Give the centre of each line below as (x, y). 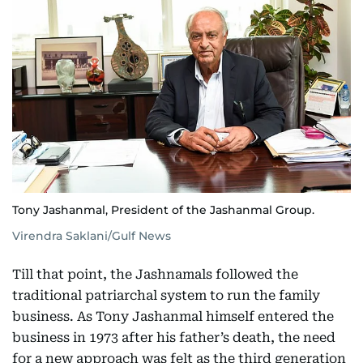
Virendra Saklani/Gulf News (92, 235)
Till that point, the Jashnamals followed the (155, 274)
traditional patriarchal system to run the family (166, 295)
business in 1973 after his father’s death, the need (174, 337)
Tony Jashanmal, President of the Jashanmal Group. (163, 209)
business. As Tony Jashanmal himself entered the (173, 316)
